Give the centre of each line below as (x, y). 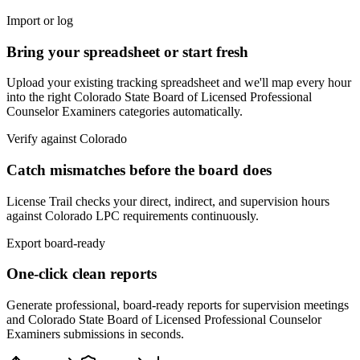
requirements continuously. (189, 215)
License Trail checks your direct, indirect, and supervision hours (168, 201)
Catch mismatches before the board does (139, 170)
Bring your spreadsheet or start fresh (127, 51)
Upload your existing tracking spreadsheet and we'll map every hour (179, 83)
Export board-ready (56, 243)
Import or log (40, 20)
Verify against (43, 139)
